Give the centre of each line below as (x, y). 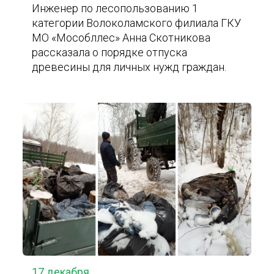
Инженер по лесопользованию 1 (115, 8)
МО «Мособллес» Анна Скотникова (121, 38)
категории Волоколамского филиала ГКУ (137, 23)
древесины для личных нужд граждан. (129, 67)
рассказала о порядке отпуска (110, 52)
